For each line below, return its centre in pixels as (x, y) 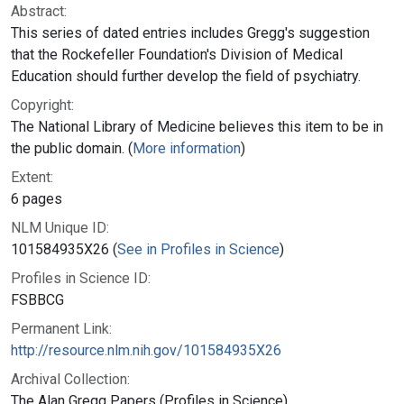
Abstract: (39, 11)
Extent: (32, 177)
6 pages (37, 198)
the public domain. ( (72, 148)
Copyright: (42, 105)
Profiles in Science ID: (81, 278)
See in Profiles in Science (198, 249)
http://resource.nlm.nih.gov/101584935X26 (146, 350)
